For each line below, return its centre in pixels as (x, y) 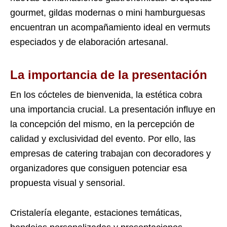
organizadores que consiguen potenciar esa (99, 168)
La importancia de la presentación (109, 75)
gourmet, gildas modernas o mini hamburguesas (108, 13)
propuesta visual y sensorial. (68, 183)
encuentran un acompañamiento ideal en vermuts (110, 28)
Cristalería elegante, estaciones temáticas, (96, 213)
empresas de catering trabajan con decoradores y (110, 154)
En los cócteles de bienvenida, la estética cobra (106, 95)
